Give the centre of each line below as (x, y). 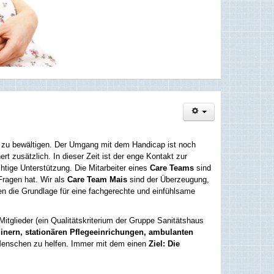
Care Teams (172, 168)
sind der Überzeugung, (168, 179)
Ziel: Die (164, 243)
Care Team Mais (97, 179)
